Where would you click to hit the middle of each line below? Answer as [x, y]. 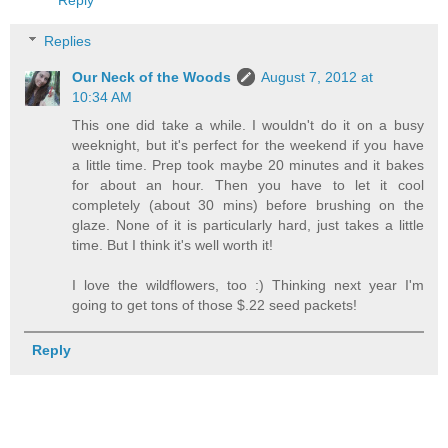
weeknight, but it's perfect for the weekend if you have [248, 145]
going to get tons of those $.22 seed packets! [215, 305]
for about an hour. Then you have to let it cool [248, 185]
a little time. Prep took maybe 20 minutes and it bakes [248, 165]
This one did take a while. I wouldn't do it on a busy [248, 125]
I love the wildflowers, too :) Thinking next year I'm [248, 285]
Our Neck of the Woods [152, 77]
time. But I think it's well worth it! [173, 245]
